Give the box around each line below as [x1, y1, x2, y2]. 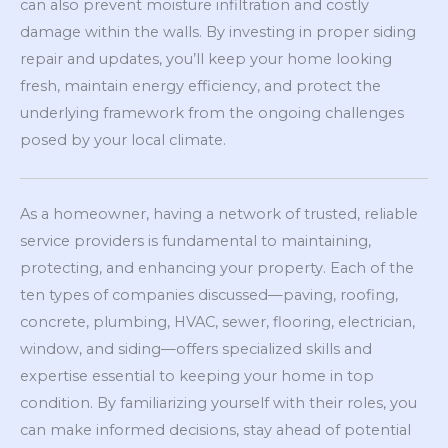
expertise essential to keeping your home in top [20, 366, 374, 385]
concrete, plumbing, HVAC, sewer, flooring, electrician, [20, 312, 415, 331]
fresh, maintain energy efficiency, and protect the [20, 77, 381, 96]
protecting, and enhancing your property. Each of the [20, 258, 414, 277]
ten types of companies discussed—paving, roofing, [20, 285, 398, 304]
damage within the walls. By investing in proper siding [20, 23, 416, 42]
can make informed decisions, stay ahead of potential [20, 420, 411, 439]
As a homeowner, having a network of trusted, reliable [20, 204, 418, 223]
